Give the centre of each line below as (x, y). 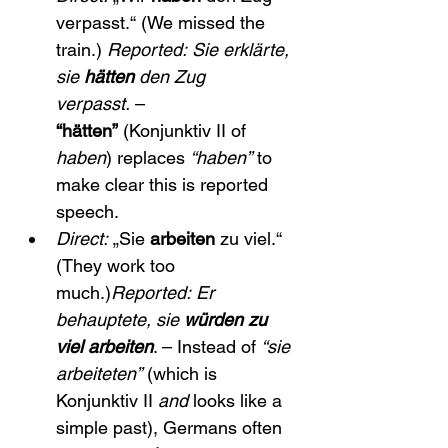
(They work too (118, 265)
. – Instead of (207, 346)
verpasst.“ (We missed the (163, 22)
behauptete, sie (120, 319)
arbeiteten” (99, 373)
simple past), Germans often (171, 427)
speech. (87, 211)
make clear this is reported (164, 184)
